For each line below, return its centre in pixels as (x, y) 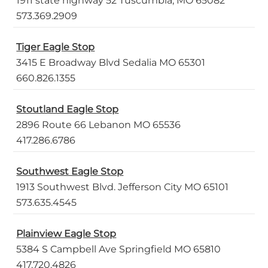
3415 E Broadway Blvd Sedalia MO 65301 (111, 63)
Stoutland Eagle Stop (68, 109)
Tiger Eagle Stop (56, 47)
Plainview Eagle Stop (66, 234)
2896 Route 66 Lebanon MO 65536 (99, 125)
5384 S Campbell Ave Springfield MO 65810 (119, 249)
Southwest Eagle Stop (70, 172)
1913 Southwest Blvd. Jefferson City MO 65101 (123, 187)
